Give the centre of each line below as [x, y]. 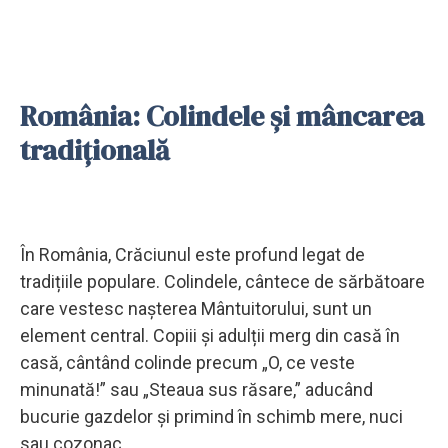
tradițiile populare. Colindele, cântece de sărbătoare [222, 281]
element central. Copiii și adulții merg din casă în [210, 335]
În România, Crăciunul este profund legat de [192, 254]
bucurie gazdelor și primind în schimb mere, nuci [211, 416]
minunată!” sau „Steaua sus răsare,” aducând [196, 389]
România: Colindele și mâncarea [222, 115]
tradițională [95, 149]
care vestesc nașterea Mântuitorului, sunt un [196, 308]
